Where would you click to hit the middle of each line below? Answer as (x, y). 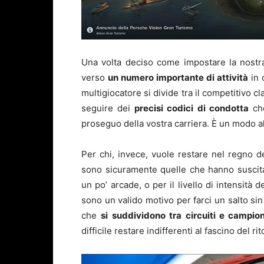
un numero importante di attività (178, 78)
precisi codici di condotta (192, 108)
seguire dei (108, 108)
